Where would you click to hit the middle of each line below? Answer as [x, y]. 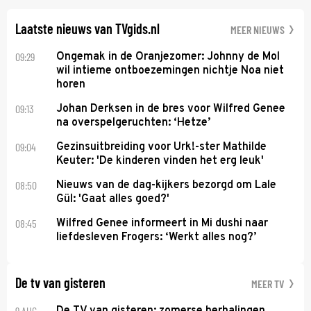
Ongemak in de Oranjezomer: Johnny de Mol [168, 57]
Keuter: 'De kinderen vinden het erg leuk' [160, 161]
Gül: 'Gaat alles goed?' [113, 199]
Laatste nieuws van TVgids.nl [87, 28]
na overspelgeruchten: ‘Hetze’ [134, 123]
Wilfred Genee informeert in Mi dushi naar [162, 223]
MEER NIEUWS [259, 29]
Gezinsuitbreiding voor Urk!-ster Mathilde [162, 147]
